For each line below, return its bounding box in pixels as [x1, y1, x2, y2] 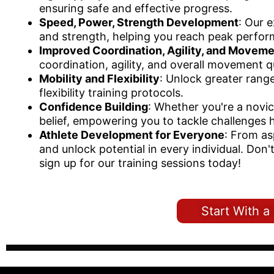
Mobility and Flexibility [39, 72, 160, 85]
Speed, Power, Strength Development [39, 15, 239, 29]
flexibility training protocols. [39, 86, 183, 99]
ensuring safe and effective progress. [39, 1, 232, 15]
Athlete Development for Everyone [39, 128, 224, 141]
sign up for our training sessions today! [39, 156, 241, 169]
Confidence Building [39, 100, 148, 113]
